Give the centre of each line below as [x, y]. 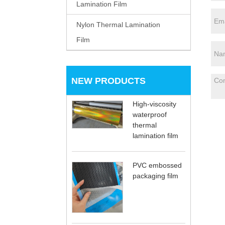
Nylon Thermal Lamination [118, 24]
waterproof [150, 114]
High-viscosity [154, 104]
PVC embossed [157, 165]
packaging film [155, 176]
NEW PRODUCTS [108, 81]
